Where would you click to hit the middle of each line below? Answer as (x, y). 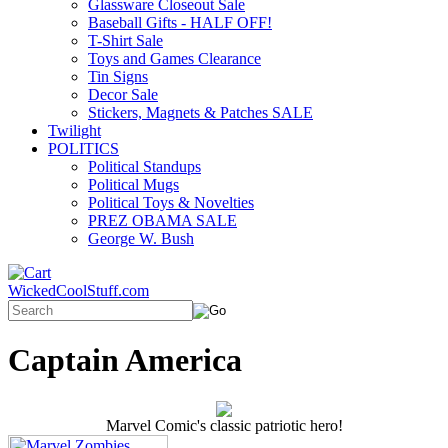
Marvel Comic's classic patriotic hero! (224, 425)
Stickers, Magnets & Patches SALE (200, 112)
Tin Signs (118, 76)
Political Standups (144, 166)
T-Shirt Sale (125, 40)
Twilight (74, 130)
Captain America (125, 360)
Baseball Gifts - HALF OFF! (180, 22)
